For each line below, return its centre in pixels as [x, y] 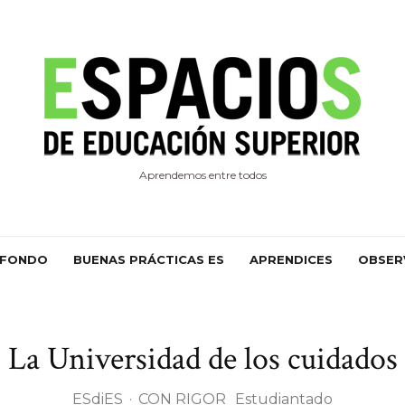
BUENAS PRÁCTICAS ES [149, 259]
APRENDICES [291, 259]
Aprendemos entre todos [202, 175]
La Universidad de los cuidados [202, 359]
